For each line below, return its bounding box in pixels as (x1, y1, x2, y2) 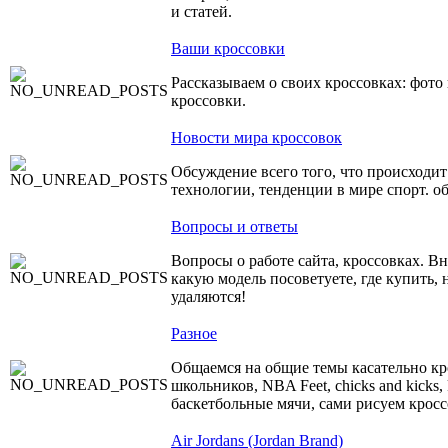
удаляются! (171, 288, 246, 305)
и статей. (171, 3, 232, 20)
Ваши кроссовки (171, 40, 285, 57)
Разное (171, 325, 217, 342)
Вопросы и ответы (171, 218, 298, 235)
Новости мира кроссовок (171, 129, 342, 146)
